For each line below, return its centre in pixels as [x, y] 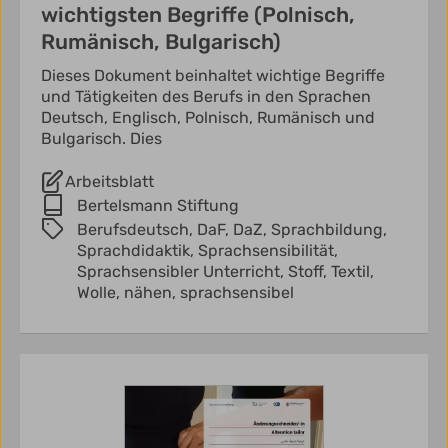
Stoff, [309, 271]
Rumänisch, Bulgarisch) [161, 41]
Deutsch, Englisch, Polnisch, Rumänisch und [208, 117]
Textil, [352, 271]
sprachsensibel [237, 292]
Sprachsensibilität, [268, 250]
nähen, [152, 292]
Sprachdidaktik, [137, 250]
